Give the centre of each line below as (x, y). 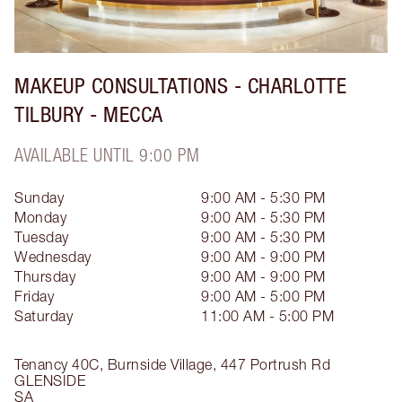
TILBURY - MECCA (89, 114)
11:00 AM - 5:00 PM (267, 316)
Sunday (39, 197)
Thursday (45, 276)
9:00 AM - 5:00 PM (263, 296)
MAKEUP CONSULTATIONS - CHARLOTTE (180, 85)
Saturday (44, 316)
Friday (34, 296)
